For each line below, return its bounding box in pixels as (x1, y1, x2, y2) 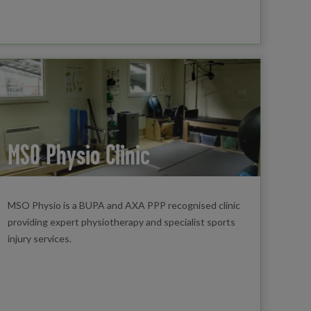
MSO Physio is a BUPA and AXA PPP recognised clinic (7, 199, 240, 211)
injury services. (7, 232, 72, 244)
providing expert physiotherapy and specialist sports (7, 215, 235, 228)
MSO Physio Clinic (7, 138, 150, 170)
